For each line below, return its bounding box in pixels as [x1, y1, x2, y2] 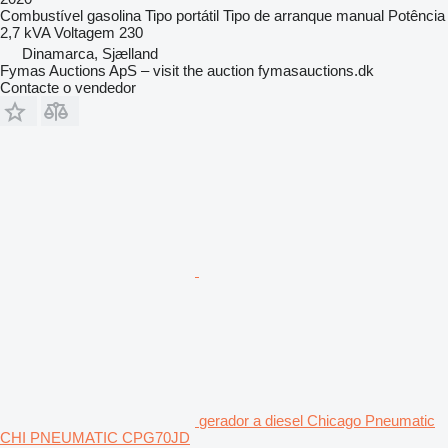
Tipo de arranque [223, 6, 332, 24]
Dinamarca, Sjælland [22, 44, 158, 62]
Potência [388, 6, 445, 24]
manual [336, 6, 384, 24]
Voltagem [54, 23, 115, 41]
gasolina [87, 6, 141, 24]
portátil [176, 6, 219, 24]
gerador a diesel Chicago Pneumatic [199, 411, 435, 429]
